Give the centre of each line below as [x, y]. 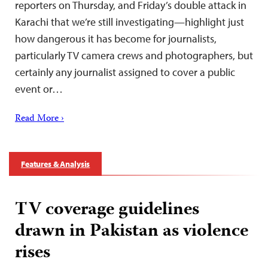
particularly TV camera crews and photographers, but [134, 56]
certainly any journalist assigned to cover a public [125, 72]
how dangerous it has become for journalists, [116, 39]
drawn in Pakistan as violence [132, 232]
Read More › [39, 119]
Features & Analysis [56, 164]
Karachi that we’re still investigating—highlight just [130, 22]
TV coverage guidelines [107, 211]
